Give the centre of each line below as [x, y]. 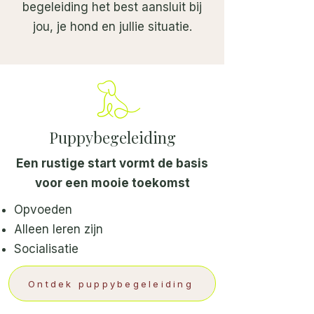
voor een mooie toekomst [112, 183]
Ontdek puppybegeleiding [111, 284]
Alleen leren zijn [59, 229]
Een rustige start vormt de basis [112, 163]
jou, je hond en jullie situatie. [112, 27]
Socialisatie [46, 249]
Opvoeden [43, 210]
